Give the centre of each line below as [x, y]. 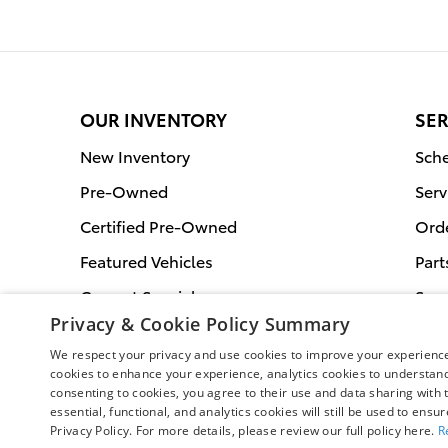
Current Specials [142, 295]
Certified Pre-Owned [158, 225]
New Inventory [135, 155]
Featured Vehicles [146, 260]
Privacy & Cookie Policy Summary [200, 324]
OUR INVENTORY [153, 118]
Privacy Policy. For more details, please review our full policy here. [244, 430]
